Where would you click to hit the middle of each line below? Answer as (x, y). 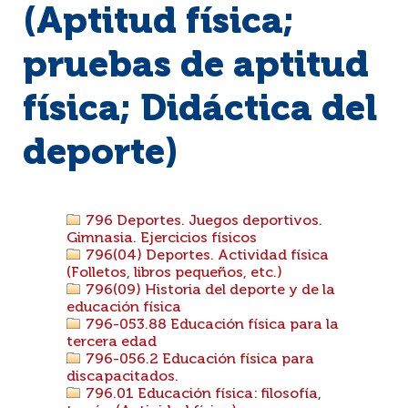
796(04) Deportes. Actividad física (205, 256)
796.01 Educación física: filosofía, (202, 394)
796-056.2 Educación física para (198, 360)
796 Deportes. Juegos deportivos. (202, 221)
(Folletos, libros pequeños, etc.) (174, 273)
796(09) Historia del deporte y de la (209, 291)
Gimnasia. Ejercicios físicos (162, 239)
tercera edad (112, 342)
